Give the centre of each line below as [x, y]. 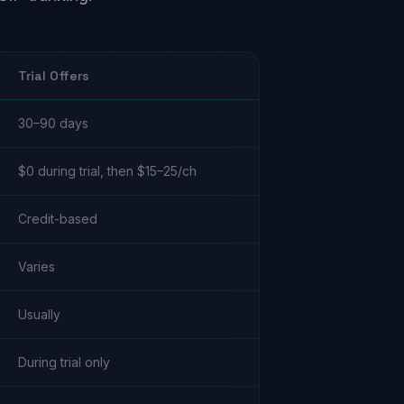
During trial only [64, 362]
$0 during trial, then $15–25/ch [107, 171]
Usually [39, 314]
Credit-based [58, 219]
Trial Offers [54, 76]
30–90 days [53, 123]
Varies [37, 266]
